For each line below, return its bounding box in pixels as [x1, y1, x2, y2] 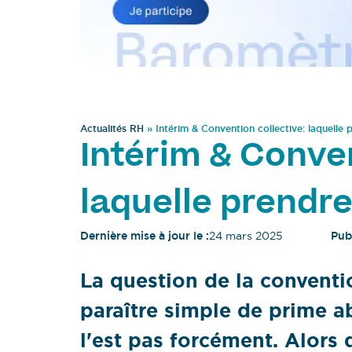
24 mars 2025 [209, 229, 283, 244]
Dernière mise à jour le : [80, 229, 209, 244]
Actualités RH [80, 123, 144, 136]
